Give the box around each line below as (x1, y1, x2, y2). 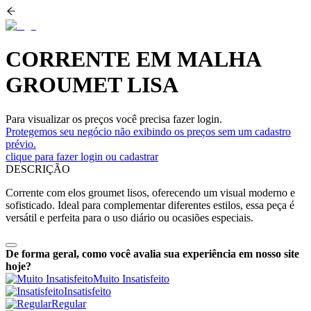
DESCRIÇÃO (6, 162, 70, 175)
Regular (51, 297, 86, 310)
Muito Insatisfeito (93, 272, 169, 285)
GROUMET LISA (6, 72, 178, 98)
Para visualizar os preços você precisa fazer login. (6, 112, 222, 125)
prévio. (6, 137, 36, 150)
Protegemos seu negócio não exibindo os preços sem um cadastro (6, 125, 291, 137)
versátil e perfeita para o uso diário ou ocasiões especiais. (6, 211, 253, 224)
